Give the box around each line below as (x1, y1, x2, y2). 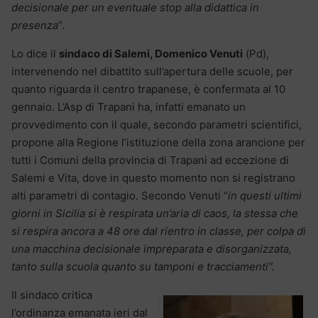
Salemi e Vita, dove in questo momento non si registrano (11, 170, 295, 185)
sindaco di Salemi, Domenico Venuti (59, 46, 243, 60)
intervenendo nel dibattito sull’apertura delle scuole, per (11, 64, 293, 78)
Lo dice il (11, 46, 59, 60)
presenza (11, 18, 58, 32)
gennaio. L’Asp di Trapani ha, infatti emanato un (11, 99, 246, 114)
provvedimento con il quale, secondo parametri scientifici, (11, 117, 302, 131)
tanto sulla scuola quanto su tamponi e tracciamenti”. (11, 259, 275, 273)
